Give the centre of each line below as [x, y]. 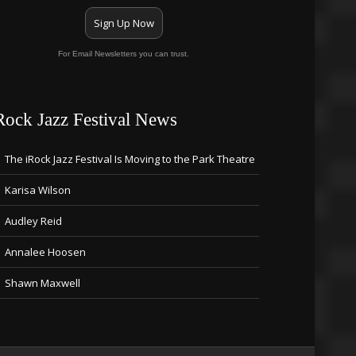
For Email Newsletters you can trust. [124, 54]
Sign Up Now [124, 23]
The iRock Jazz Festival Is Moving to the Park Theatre [130, 159]
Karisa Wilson [37, 190]
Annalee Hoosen [45, 252]
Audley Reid [33, 221]
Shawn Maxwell [42, 283]
